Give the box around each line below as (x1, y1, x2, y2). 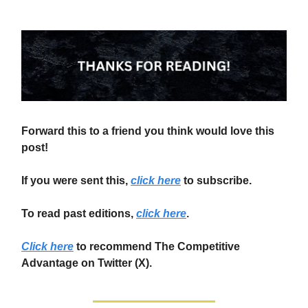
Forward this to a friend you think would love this (21, 124, 274, 137)
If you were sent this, (21, 174, 128, 186)
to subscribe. (184, 174, 252, 186)
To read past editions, (21, 207, 133, 219)
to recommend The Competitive (76, 240, 240, 252)
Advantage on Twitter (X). (21, 256, 152, 269)
